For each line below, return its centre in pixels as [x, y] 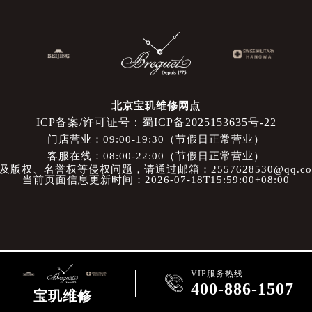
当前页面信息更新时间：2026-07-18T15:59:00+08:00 [156, 180]
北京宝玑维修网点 [156, 106]
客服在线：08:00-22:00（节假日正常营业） [156, 156]
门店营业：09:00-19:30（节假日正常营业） [156, 140]
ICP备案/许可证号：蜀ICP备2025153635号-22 [156, 123]
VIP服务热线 [217, 274]
